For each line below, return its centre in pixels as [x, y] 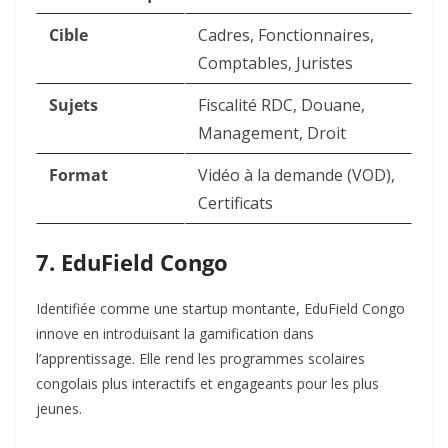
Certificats [235, 203]
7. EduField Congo [132, 262]
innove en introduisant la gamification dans [175, 334]
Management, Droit [272, 133]
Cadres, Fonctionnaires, [286, 35]
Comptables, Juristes [275, 63]
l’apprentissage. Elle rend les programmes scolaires [200, 359]
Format [78, 175]
